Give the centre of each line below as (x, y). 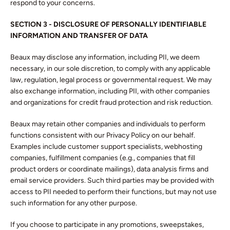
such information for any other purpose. (74, 203)
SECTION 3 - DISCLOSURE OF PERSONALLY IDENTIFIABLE (108, 24)
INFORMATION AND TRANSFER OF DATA (79, 36)
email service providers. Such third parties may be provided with (112, 180)
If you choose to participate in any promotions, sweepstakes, (107, 225)
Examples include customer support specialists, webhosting (106, 147)
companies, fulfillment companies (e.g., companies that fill (103, 158)
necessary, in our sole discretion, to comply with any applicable (110, 69)
